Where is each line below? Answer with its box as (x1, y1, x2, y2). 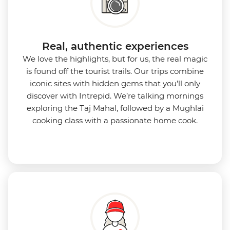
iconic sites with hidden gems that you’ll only (30, 79, 200, 89)
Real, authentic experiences (42, 40, 188, 53)
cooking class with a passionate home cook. (32, 116, 198, 126)
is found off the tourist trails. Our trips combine (26, 66, 204, 76)
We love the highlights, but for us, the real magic (23, 54, 207, 64)
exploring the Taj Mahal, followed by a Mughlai (26, 103, 204, 113)
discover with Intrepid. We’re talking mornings (27, 91, 203, 101)
